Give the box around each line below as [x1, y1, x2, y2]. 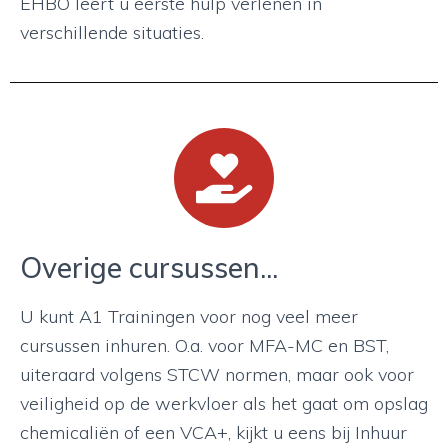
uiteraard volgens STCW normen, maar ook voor [20, 363, 414, 386]
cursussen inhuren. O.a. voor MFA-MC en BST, [20, 334, 389, 357]
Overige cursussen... [20, 250, 278, 285]
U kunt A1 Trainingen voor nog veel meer [20, 305, 358, 328]
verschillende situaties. [20, 21, 204, 44]
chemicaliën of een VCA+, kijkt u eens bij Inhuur [20, 421, 407, 444]
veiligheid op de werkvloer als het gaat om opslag [20, 392, 428, 415]
